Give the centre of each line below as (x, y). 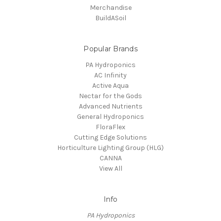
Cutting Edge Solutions (110, 138)
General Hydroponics (110, 117)
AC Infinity (110, 75)
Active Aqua (110, 86)
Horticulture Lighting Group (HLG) (110, 148)
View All (110, 169)
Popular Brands (110, 49)
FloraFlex (110, 127)
